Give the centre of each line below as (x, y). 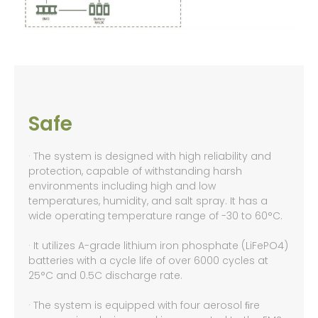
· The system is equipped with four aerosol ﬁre (144, 306)
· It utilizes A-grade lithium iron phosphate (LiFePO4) (158, 246)
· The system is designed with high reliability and (150, 157)
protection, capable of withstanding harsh (135, 171)
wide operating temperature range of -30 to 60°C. (155, 216)
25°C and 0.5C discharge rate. (105, 276)
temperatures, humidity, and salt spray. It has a (148, 201)
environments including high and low (122, 186)
